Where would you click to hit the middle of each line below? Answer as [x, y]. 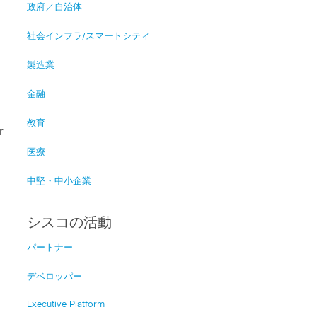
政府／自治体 [54, 7]
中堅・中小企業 [59, 181]
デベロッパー [54, 277]
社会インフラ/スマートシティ [88, 36]
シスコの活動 [69, 223]
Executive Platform [65, 305]
